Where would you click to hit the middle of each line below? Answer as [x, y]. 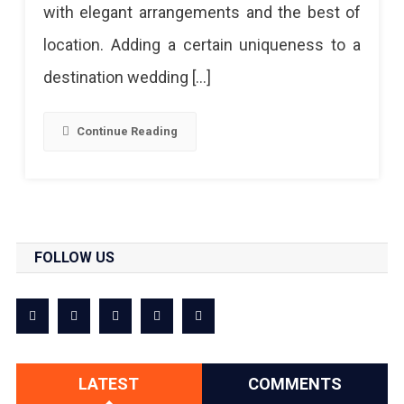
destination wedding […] [127, 77]
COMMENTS [295, 383]
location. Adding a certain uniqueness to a [202, 44]
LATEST [109, 383]
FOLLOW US [74, 257]
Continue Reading [127, 131]
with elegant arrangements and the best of [202, 12]
